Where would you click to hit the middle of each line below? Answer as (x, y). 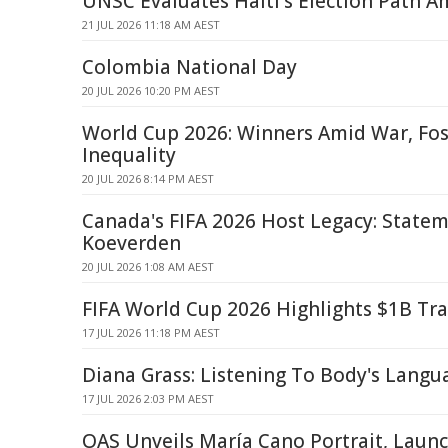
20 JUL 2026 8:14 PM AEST (148, 178)
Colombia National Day (189, 67)
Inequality (129, 155)
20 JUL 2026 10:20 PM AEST (151, 90)
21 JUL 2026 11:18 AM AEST (151, 24)
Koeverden (131, 243)
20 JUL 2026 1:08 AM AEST (148, 266)
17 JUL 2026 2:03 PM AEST (148, 398)
